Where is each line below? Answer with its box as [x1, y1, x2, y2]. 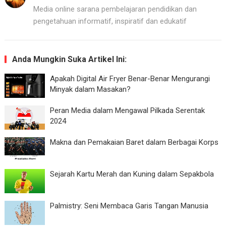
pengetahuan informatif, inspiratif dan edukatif [33, 16, 187, 26]
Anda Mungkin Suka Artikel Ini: [12, 54, 127, 64]
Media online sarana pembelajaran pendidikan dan [33, 4, 197, 14]
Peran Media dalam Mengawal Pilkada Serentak [49, 105, 205, 115]
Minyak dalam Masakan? [49, 84, 131, 94]
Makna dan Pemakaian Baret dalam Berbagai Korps [49, 137, 218, 147]
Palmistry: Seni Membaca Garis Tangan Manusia [49, 201, 208, 210]
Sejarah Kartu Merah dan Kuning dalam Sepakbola [49, 169, 214, 179]
